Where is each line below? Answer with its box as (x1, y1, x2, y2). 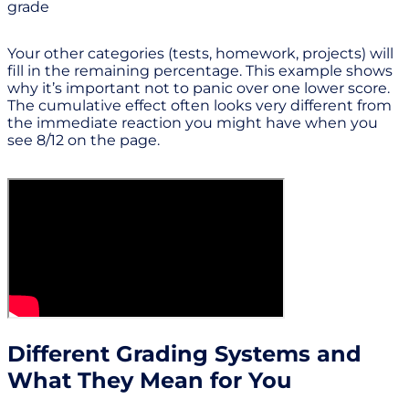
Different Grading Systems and (7, 341, 362, 368)
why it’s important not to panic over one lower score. (7, 79, 390, 98)
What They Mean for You (7, 367, 291, 394)
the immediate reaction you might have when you (7, 114, 378, 132)
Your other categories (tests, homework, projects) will (7, 45, 393, 63)
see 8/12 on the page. (7, 131, 160, 150)
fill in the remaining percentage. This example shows (7, 62, 393, 80)
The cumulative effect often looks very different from (7, 97, 392, 115)
